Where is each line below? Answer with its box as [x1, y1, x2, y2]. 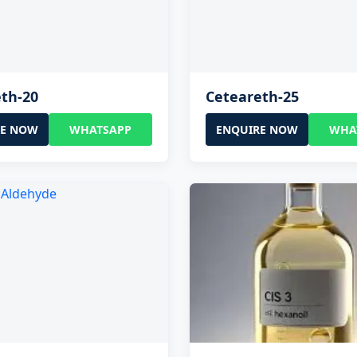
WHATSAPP [69, 121, 131, 137]
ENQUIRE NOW [215, 121, 298, 137]
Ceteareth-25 [205, 86, 299, 106]
